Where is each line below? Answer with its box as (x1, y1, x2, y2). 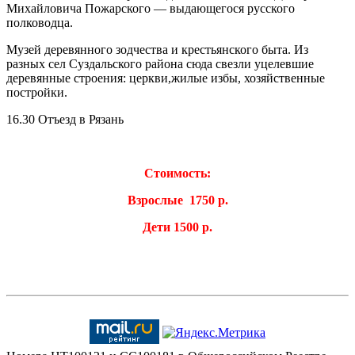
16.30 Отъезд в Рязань (6, 113, 124, 127)
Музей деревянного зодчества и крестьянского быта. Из (6, 43, 308, 57)
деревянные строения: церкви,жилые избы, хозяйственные (6, 71, 325, 86)
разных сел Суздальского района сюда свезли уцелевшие (6, 57, 314, 71)
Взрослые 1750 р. (127, 193, 228, 208)
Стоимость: (144, 166, 211, 181)
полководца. (6, 16, 73, 30)
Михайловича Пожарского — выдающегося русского (6, 2, 295, 16)
